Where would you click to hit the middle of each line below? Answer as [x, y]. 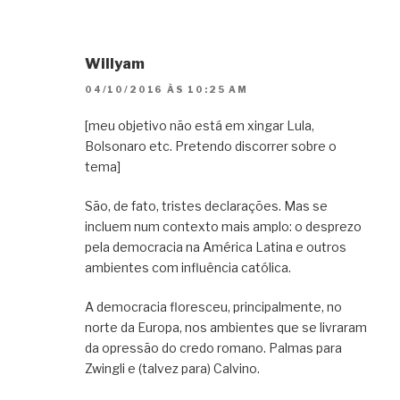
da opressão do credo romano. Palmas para [213, 347]
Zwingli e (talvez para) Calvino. [172, 368]
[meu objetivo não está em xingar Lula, [200, 125]
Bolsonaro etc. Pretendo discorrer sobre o [211, 146]
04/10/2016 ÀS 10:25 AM [167, 89]
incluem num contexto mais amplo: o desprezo [223, 226]
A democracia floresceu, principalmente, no [213, 306]
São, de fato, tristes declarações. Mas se [206, 205]
